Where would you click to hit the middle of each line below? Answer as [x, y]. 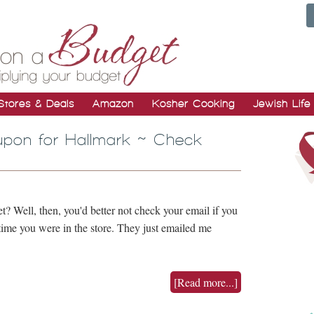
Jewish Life [282, 104]
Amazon [113, 104]
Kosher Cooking [193, 104]
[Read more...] [206, 282]
